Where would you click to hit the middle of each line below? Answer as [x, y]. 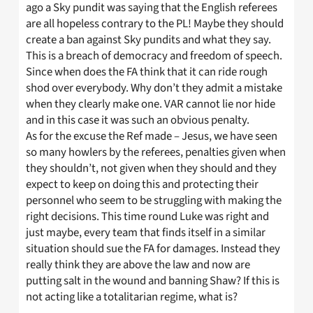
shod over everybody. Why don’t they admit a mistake [154, 88]
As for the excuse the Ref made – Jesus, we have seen [152, 137]
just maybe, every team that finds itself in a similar [146, 233]
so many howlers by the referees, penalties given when [156, 153]
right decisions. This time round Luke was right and [147, 217]
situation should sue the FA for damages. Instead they [153, 249]
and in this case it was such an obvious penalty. [138, 121]
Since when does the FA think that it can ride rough [147, 72]
